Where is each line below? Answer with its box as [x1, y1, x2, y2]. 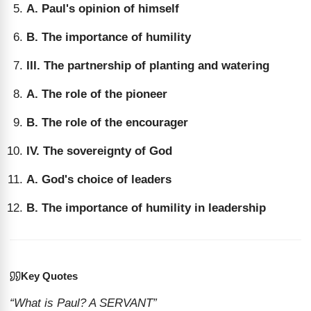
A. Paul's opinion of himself [26, 2, 179, 15]
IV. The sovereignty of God [26, 144, 172, 158]
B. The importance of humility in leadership [26, 201, 266, 215]
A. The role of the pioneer [26, 87, 167, 101]
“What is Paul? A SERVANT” [10, 296, 157, 310]
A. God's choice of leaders [26, 173, 171, 186]
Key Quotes [21, 270, 78, 282]
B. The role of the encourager [26, 116, 188, 129]
